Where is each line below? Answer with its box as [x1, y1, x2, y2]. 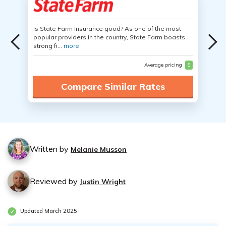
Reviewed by [30, 176, 80, 186]
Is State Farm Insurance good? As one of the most [33, 25, 181, 32]
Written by [30, 144, 71, 154]
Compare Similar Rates [61, 81, 165, 92]
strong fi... [33, 42, 64, 49]
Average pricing [144, 62, 184, 68]
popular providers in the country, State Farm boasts [33, 33, 185, 41]
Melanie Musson [71, 145, 127, 154]
